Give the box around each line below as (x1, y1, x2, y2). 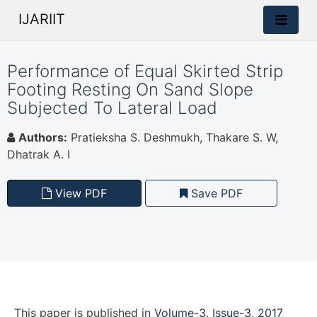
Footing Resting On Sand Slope (7, 79, 253, 100)
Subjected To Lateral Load (7, 98, 217, 118)
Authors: (18, 130, 67, 144)
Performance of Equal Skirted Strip (7, 61, 283, 81)
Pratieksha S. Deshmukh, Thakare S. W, (67, 130, 278, 144)
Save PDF (188, 186, 243, 200)
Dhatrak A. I (7, 147, 70, 161)
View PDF (52, 186, 107, 200)
